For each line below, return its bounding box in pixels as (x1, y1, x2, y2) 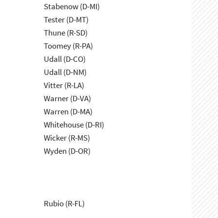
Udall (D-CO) (44, 54, 86, 65)
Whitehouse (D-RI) (44, 119, 105, 130)
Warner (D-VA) (44, 93, 91, 104)
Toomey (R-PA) (44, 40, 93, 52)
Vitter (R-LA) (44, 80, 85, 91)
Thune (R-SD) (44, 27, 88, 38)
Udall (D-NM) (44, 67, 87, 78)
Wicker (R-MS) (44, 132, 91, 144)
